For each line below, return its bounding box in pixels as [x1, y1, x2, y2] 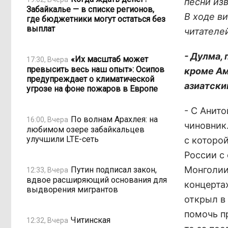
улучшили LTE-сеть [26, 134, 99, 144]
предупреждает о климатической [26, 74, 154, 84]
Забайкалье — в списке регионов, [26, 5, 154, 14]
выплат [26, 24, 55, 34]
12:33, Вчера [26, 165, 68, 174]
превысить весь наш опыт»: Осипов [26, 65, 164, 74]
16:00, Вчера [26, 115, 68, 124]
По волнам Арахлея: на [71, 114, 158, 124]
